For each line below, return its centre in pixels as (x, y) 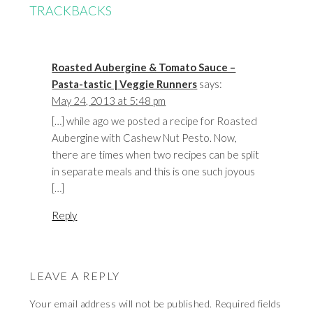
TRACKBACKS (71, 11)
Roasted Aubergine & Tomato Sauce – (144, 67)
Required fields (247, 304)
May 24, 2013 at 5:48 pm (109, 101)
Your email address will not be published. (121, 304)
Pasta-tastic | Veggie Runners (125, 84)
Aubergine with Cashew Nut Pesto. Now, (145, 138)
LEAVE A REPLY (75, 276)
